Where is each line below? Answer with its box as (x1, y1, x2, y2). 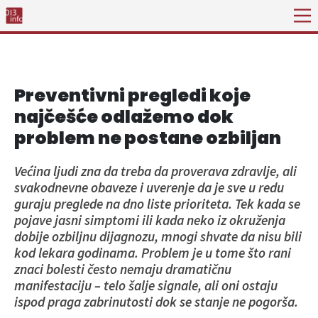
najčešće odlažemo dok (14, 104, 234, 129)
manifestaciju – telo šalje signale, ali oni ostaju (14, 277, 278, 294)
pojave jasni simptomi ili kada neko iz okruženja (14, 212, 285, 229)
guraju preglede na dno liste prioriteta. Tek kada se (14, 195, 300, 212)
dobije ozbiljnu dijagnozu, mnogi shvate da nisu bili (14, 228, 302, 245)
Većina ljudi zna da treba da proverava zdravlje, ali (14, 163, 297, 180)
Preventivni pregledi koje (14, 83, 251, 108)
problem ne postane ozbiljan (14, 126, 281, 150)
